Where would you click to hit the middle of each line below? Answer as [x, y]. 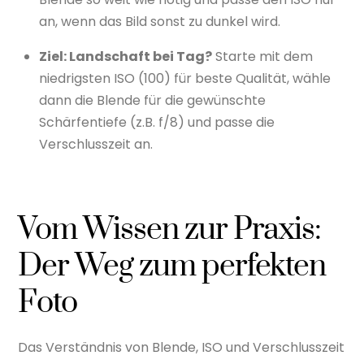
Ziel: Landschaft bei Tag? [126, 56]
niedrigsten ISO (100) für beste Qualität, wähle [185, 78]
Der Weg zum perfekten [172, 267]
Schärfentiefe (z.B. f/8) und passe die [157, 122]
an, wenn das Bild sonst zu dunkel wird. [160, 22]
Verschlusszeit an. [96, 144]
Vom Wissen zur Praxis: [170, 230]
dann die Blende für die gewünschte [152, 100]
